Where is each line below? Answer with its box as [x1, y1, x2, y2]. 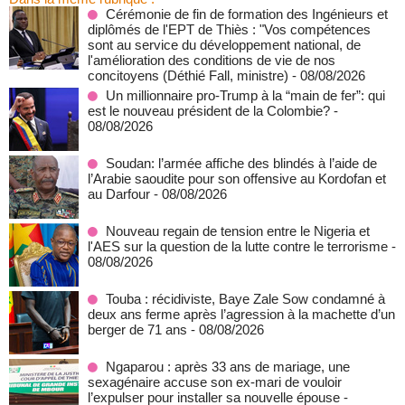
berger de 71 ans [88, 322, 187, 337]
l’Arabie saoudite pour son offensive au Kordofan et [88, 171, 386, 186]
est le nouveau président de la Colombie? [88, 103, 330, 118]
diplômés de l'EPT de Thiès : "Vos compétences [88, 22, 371, 37]
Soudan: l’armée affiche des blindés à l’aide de [106, 155, 377, 171]
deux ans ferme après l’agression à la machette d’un [88, 306, 395, 322]
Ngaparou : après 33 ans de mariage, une [106, 359, 350, 374]
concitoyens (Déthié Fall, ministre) [88, 68, 288, 83]
